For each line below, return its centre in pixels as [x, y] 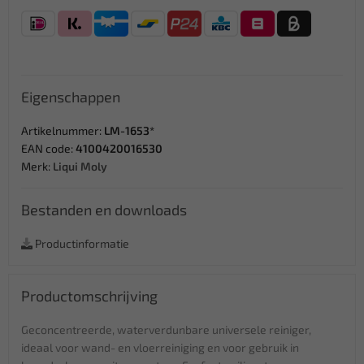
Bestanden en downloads [104, 209]
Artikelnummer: [63, 130]
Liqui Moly [80, 166]
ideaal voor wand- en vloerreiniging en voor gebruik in [160, 347]
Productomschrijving [89, 295]
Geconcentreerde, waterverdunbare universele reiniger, [166, 329]
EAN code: [48, 148]
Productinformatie [81, 243]
